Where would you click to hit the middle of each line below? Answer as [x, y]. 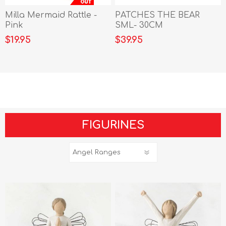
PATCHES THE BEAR [158, 15]
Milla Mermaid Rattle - [51, 15]
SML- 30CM [139, 25]
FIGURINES [113, 125]
